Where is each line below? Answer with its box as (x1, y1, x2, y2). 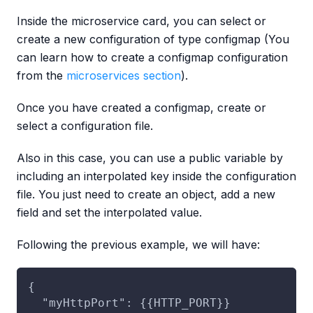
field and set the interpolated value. (17, 205, 202, 219)
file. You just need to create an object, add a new (17, 187, 275, 201)
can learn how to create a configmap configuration (17, 50, 288, 64)
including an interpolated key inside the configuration (17, 168, 296, 183)
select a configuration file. (17, 118, 153, 133)
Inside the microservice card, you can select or (17, 13, 266, 28)
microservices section (66, 68, 181, 82)
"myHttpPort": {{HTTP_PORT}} (28, 296, 231, 310)
